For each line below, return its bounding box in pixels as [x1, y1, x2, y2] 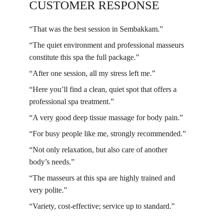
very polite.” [29, 186, 67, 194]
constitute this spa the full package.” [29, 53, 139, 61]
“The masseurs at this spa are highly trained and [29, 174, 177, 182]
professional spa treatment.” [29, 97, 114, 106]
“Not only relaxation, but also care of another [29, 145, 169, 154]
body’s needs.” [29, 158, 74, 166]
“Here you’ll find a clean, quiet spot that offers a [29, 85, 179, 93]
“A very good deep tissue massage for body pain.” [29, 113, 183, 122]
